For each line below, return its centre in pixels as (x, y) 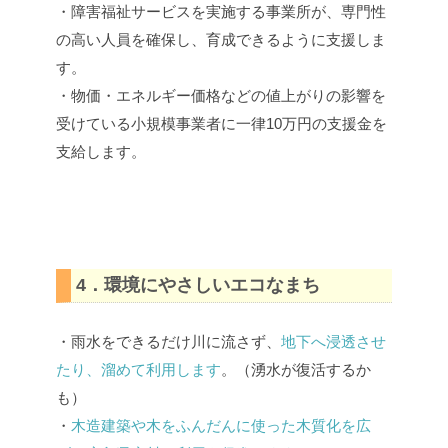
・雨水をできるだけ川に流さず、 (168, 342)
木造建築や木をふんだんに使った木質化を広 (221, 426)
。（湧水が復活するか (296, 370)
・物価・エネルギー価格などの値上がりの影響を (221, 95)
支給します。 (101, 151)
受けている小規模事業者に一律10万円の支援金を (221, 123)
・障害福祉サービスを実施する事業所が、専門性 (221, 11)
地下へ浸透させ (333, 342)
